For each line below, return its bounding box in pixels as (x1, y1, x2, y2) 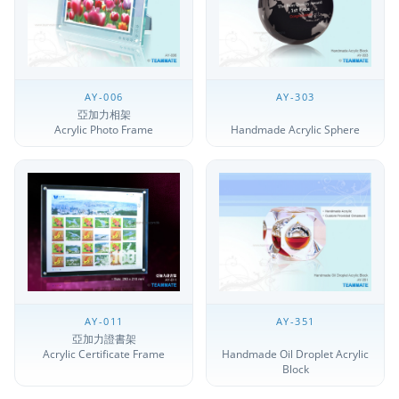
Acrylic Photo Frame (54, 121, 153, 137)
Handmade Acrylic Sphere (231, 121, 360, 137)
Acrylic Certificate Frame (43, 346, 165, 362)
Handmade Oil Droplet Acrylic (222, 346, 369, 362)
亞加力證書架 (71, 331, 136, 347)
